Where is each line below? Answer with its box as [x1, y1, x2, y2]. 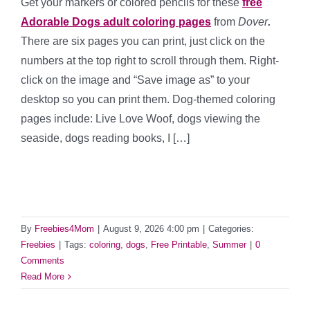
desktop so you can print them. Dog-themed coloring [21, 93, 275, 106]
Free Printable [151, 239, 207, 250]
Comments [21, 255, 64, 266]
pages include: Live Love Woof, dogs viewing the [21, 113, 260, 125]
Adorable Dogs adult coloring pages [21, 16, 211, 28]
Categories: [208, 224, 254, 235]
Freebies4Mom [35, 224, 94, 235]
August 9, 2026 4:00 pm [103, 224, 199, 235]
